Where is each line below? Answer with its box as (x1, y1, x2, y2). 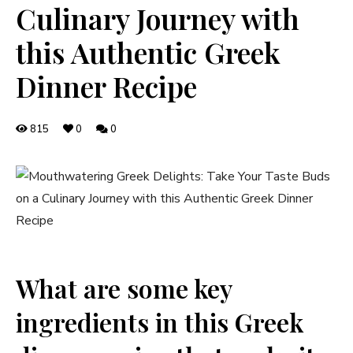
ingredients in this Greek (16, 304, 303, 339)
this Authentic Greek (16, 32, 281, 71)
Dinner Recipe (16, 66, 197, 105)
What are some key (16, 270, 232, 305)
